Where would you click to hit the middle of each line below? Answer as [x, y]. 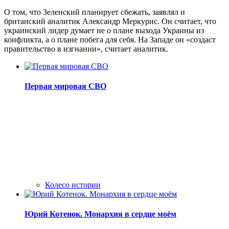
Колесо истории [73, 185]
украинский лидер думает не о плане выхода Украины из [104, 30]
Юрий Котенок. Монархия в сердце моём [100, 214]
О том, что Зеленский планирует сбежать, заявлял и [95, 12]
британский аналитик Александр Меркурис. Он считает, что [110, 21]
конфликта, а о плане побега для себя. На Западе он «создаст [110, 39]
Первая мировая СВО [65, 86]
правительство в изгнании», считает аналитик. [86, 49]
